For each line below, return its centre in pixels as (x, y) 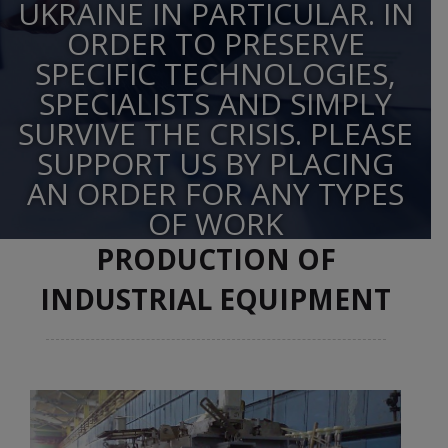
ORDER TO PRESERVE (215, 43)
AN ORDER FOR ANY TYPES (215, 193)
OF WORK (215, 223)
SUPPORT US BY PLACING (215, 163)
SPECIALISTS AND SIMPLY (215, 103)
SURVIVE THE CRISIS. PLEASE (215, 133)
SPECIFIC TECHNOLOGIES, (215, 73)
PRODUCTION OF (215, 259)
